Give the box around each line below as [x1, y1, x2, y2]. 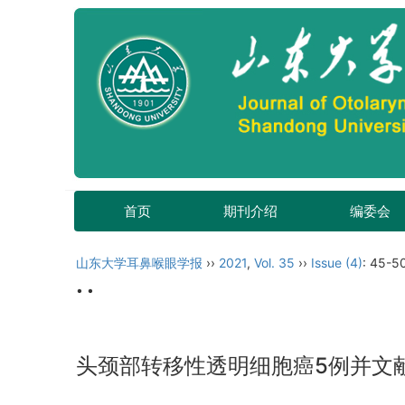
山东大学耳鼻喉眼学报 [76, 255, 202, 270]
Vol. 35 [254, 255, 295, 270]
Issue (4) [311, 255, 363, 270]
